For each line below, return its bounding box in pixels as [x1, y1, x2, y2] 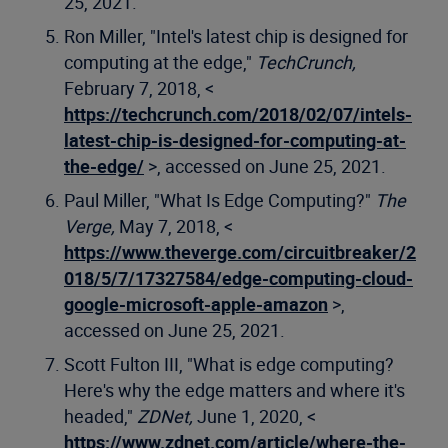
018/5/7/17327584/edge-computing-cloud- [64, 266, 413, 291]
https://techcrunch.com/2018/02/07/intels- [64, 102, 412, 127]
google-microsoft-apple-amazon [64, 292, 328, 317]
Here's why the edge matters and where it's [64, 378, 405, 403]
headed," [64, 404, 137, 429]
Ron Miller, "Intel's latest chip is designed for [64, 24, 408, 49]
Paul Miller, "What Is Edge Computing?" [64, 188, 375, 213]
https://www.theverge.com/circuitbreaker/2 [64, 240, 416, 265]
